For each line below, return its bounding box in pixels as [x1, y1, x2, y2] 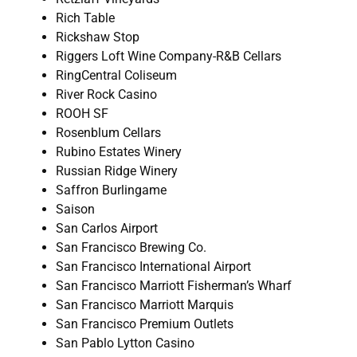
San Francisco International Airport [56, 259, 251, 275]
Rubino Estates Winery [56, 144, 182, 160]
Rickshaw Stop [56, 29, 139, 45]
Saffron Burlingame [56, 182, 167, 198]
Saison [56, 202, 95, 218]
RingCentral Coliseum [56, 68, 177, 84]
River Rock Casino [56, 87, 157, 103]
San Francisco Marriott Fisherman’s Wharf [56, 278, 292, 294]
